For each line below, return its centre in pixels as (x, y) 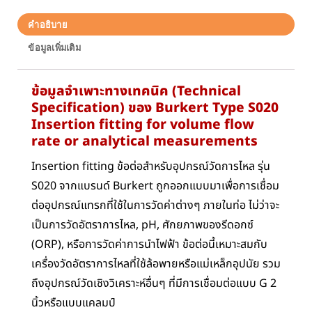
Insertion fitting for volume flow (143, 125)
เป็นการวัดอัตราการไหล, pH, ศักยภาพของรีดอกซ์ (142, 225)
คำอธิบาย (48, 25)
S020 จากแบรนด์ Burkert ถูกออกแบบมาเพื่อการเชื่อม (155, 186)
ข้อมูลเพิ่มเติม (54, 47)
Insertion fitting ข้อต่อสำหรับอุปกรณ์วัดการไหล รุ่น (151, 167)
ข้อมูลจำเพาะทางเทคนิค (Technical (136, 91)
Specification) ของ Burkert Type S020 (155, 108)
